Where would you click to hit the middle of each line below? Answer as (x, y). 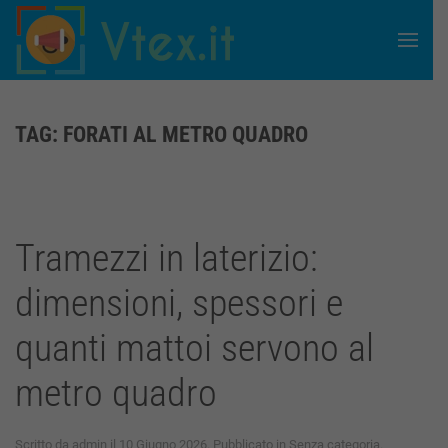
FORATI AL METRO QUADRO (185, 134)
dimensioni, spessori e (179, 303)
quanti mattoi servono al (194, 348)
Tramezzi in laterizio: (166, 258)
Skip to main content (112, 51)
